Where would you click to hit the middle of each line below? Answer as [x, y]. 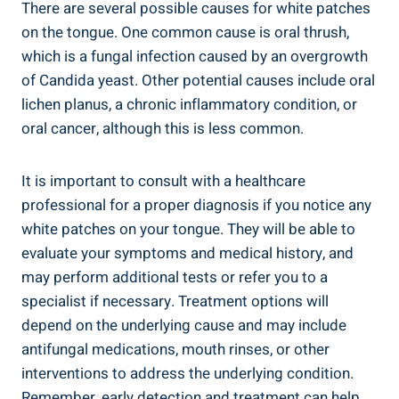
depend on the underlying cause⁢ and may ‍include [184, 325]
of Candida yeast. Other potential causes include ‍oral [198, 80]
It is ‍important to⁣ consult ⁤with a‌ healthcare [163, 181]
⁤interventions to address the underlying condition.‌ [187, 373]
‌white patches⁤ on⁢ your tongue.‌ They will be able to [188, 229]
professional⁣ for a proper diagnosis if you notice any [196, 205]
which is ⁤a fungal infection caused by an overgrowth [195, 56]
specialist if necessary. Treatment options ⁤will [175, 301]
